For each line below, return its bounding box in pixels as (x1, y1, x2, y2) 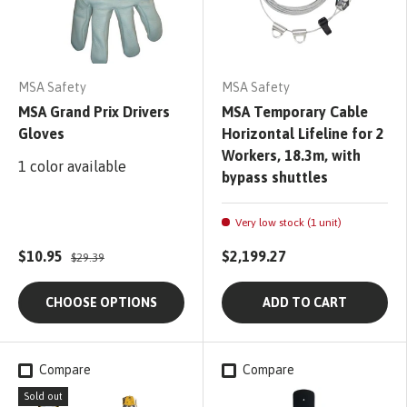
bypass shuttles (222, 169, 328, 186)
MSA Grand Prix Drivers (18, 104, 170, 121)
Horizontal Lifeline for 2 (222, 125, 384, 143)
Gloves (18, 125, 65, 143)
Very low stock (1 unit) (235, 216, 342, 230)
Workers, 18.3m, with (222, 147, 361, 164)
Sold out (24, 391, 63, 402)
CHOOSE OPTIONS (45, 295, 157, 311)
